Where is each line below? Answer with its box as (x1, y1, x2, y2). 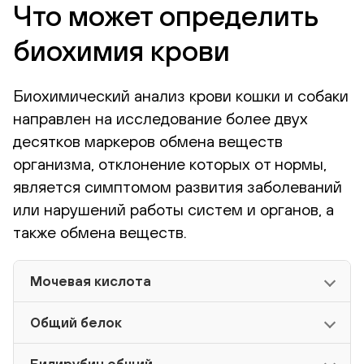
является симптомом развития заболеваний (13, 177, 342, 197)
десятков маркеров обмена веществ (13, 132, 283, 151)
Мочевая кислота (30, 273, 151, 290)
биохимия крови (13, 33, 230, 68)
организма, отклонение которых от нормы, (13, 154, 327, 174)
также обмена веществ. (13, 223, 187, 242)
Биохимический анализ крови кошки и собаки (13, 86, 349, 106)
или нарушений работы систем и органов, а (13, 200, 334, 219)
